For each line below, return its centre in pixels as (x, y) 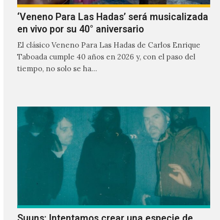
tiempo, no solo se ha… (57, 68)
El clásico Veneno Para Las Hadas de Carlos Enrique (109, 45)
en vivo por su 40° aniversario (80, 29)
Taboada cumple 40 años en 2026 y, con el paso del (106, 56)
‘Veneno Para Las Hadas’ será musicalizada (112, 17)
